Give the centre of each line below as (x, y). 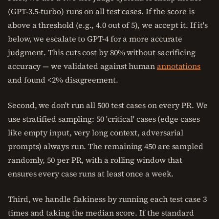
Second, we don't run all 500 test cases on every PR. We (108, 105)
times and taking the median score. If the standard (101, 213)
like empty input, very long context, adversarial (96, 132)
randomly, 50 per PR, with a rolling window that (95, 160)
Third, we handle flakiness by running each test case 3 (107, 199)
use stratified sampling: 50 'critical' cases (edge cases (104, 119)
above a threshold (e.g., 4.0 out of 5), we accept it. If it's (108, 25)
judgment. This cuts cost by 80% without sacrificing (102, 52)
